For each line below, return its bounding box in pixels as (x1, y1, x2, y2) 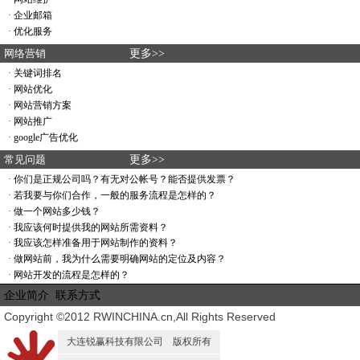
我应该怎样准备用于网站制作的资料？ (14, 237, 178, 248)
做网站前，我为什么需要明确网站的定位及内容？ (14, 253, 226, 264)
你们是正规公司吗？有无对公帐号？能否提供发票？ (14, 174, 235, 185)
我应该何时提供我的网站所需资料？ (14, 222, 168, 233)
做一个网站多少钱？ (14, 206, 100, 217)
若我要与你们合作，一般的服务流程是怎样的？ (14, 190, 216, 201)
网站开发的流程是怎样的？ (14, 269, 129, 280)
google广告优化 (14, 132, 78, 143)
